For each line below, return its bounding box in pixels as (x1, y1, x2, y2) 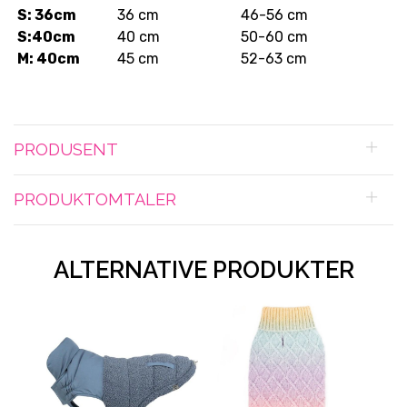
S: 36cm (17, 6, 76, 25)
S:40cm (17, 28, 75, 46)
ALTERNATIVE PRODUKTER (53, 256, 354, 284)
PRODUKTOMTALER (14, 190, 176, 210)
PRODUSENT (14, 140, 118, 160)
